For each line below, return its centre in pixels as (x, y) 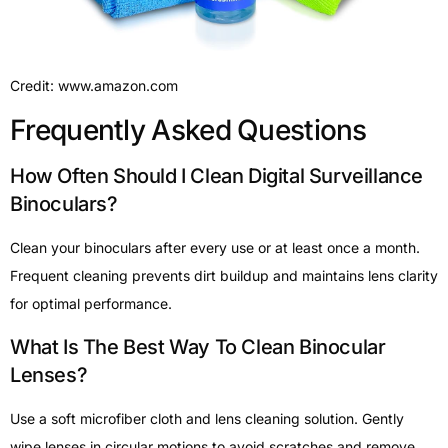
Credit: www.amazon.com (94, 85)
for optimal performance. (91, 304)
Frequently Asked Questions (188, 130)
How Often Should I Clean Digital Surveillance (217, 176)
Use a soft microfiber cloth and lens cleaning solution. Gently (207, 418)
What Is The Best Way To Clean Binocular (198, 346)
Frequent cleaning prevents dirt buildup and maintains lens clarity (224, 276)
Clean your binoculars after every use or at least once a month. (215, 248)
